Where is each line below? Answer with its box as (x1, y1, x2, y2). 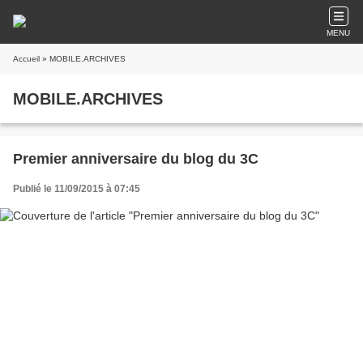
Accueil (13, 54, 40, 63)
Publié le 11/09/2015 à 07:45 (13, 183, 140, 194)
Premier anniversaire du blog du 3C (13, 151, 258, 167)
